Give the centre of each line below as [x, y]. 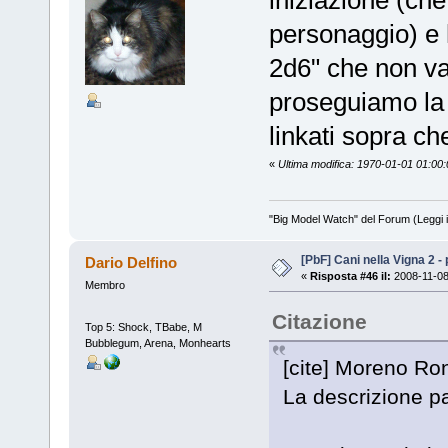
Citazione [319, 321]
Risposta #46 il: [350, 275]
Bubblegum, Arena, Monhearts [157, 343]
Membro [104, 284]
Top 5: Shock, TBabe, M [143, 327]
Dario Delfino [131, 262]
